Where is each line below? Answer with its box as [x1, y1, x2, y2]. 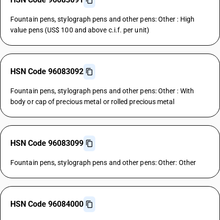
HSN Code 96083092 [10, 67, 83, 76]
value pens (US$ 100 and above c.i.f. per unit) [10, 26, 149, 34]
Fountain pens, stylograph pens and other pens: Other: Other [10, 159, 196, 166]
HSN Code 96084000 [10, 199, 83, 209]
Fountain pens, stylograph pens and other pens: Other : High [10, 15, 194, 23]
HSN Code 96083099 [10, 138, 83, 148]
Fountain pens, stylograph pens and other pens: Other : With [10, 87, 194, 95]
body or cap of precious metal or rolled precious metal [10, 98, 175, 106]
